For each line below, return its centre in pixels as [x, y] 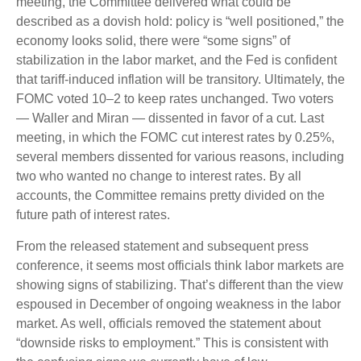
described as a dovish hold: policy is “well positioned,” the [180, 21]
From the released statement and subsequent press [162, 246]
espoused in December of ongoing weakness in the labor [178, 304]
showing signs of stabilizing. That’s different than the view [180, 285]
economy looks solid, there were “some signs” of [153, 41]
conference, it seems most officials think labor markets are [180, 266]
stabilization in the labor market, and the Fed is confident [176, 60]
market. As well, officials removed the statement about [168, 324]
